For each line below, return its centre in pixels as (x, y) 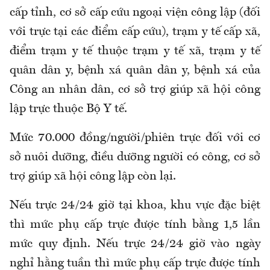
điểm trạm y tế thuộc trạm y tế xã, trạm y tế (135, 52)
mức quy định (49, 244)
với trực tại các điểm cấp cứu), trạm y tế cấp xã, (135, 32)
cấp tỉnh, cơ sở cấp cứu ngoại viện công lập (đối (135, 13)
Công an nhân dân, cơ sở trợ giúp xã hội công (135, 90)
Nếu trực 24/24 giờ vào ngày (178, 244)
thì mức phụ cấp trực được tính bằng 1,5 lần (135, 225)
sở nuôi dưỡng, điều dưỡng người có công (119, 158)
